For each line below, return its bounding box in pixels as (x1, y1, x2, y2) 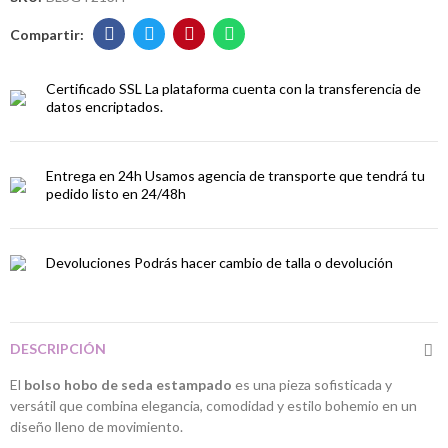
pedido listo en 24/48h (46, 185, 186, 202)
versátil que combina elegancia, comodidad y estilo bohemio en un (10, 397, 417, 414)
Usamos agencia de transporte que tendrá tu (145, 167, 425, 184)
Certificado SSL (46, 80, 142, 97)
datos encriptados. (46, 98, 163, 115)
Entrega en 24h (46, 167, 142, 184)
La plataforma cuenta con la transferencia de (145, 80, 421, 97)
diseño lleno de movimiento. (10, 418, 183, 435)
